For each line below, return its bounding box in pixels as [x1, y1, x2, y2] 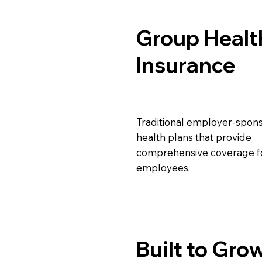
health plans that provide [136, 130, 252, 143]
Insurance [136, 51, 236, 78]
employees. [136, 161, 191, 174]
